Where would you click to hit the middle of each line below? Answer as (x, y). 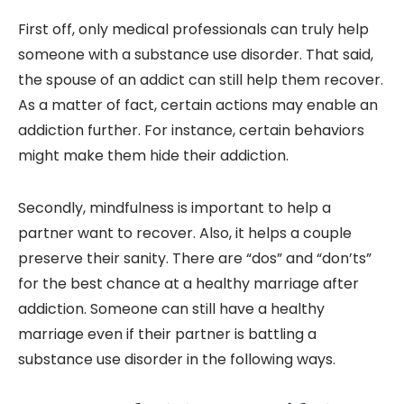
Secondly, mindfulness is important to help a (174, 208)
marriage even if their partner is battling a (167, 335)
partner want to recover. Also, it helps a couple (185, 234)
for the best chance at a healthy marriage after (188, 284)
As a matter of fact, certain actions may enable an (198, 106)
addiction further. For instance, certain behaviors (191, 131)
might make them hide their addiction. (153, 156)
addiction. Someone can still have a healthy (171, 309)
